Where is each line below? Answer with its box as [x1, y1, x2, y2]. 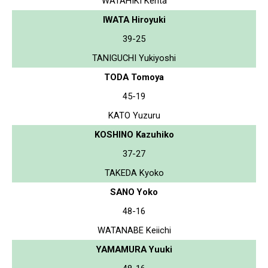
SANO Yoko [110, 186, 158, 197]
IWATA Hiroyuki [102, 14, 166, 25]
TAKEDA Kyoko [104, 167, 164, 178]
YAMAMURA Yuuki [96, 243, 172, 255]
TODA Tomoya [104, 71, 164, 83]
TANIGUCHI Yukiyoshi [92, 52, 176, 63]
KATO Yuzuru [108, 109, 160, 121]
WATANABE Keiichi [97, 224, 171, 236]
